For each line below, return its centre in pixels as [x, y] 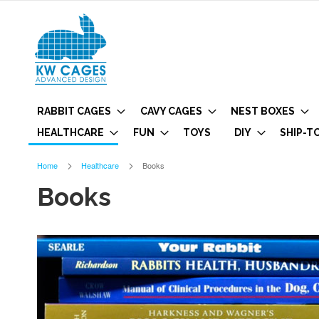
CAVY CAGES [171, 111]
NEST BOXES [263, 111]
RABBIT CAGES [74, 111]
